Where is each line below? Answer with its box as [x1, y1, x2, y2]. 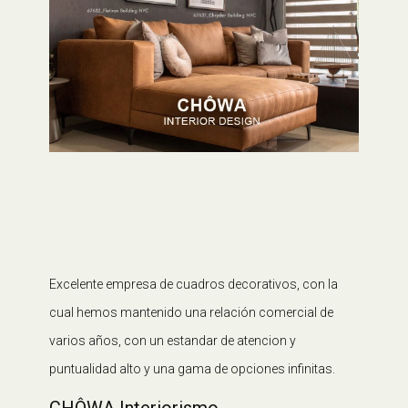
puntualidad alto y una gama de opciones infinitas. [49, 362, 335, 376]
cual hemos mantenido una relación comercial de [49, 305, 333, 320]
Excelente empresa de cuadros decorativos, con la [49, 277, 338, 291]
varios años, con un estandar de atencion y [49, 333, 296, 348]
